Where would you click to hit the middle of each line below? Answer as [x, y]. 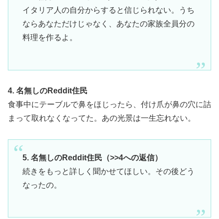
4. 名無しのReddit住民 [48, 91]
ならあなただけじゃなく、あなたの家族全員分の [108, 24]
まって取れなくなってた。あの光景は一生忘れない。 [102, 118]
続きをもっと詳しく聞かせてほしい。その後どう [108, 171]
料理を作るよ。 [50, 38]
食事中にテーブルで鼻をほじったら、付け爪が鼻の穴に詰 [109, 105]
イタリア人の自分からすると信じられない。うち [108, 10]
